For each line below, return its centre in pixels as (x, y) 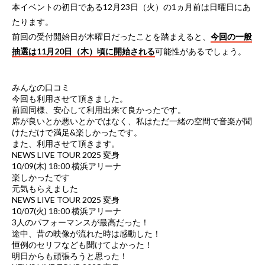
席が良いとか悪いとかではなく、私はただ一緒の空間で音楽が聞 (132, 121)
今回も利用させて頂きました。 (70, 98)
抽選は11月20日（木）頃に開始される (83, 51)
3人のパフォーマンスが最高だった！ (80, 222)
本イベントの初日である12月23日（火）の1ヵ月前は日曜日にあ (131, 7)
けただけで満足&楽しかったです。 (77, 132)
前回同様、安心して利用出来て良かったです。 (99, 109)
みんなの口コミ (41, 87)
